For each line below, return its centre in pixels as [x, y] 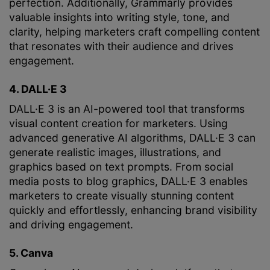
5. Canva [31, 253]
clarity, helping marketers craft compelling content [134, 32]
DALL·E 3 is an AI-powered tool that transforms [127, 109]
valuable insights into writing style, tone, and [119, 17]
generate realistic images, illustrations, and [115, 152]
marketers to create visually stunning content [121, 196]
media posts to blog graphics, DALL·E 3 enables [128, 181]
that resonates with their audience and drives [121, 46]
